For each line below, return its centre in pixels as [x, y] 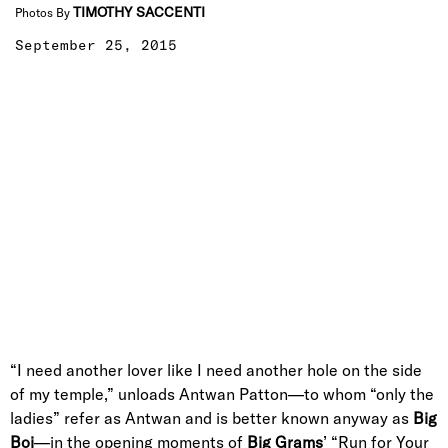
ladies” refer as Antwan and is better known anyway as [211, 418]
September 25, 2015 [96, 45]
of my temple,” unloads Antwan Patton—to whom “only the [222, 394]
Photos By [44, 12]
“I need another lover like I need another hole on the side [216, 370]
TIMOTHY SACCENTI [139, 12]
